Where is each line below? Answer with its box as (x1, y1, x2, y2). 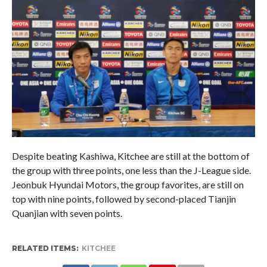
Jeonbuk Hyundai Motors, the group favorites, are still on (11, 178, 244, 190)
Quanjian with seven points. (11, 207, 122, 219)
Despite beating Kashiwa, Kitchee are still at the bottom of (11, 150, 250, 162)
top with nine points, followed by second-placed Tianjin (11, 193, 236, 204)
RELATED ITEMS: (11, 243, 79, 253)
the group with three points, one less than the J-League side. (11, 164, 251, 176)
